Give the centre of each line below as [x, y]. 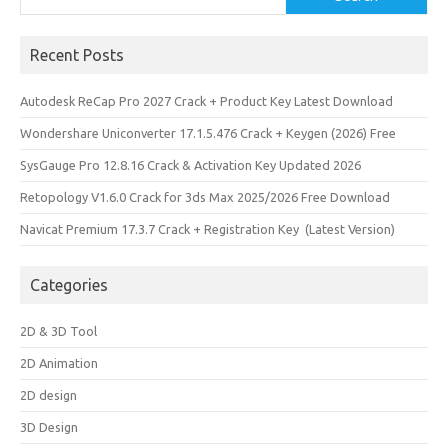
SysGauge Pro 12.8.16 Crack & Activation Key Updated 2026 [190, 165]
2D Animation [59, 363]
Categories [69, 285]
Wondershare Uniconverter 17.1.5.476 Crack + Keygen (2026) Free [208, 133]
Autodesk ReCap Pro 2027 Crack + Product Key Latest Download [206, 101]
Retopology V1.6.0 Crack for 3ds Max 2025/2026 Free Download [205, 197]
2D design [48, 395]
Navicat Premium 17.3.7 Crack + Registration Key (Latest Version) [207, 229]
